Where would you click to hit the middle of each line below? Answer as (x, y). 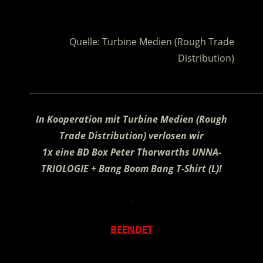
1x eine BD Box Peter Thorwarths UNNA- (131, 152)
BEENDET (131, 230)
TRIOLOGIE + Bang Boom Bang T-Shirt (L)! (131, 169)
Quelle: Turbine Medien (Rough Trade (151, 42)
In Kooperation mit (79, 119)
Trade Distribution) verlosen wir (131, 136)
